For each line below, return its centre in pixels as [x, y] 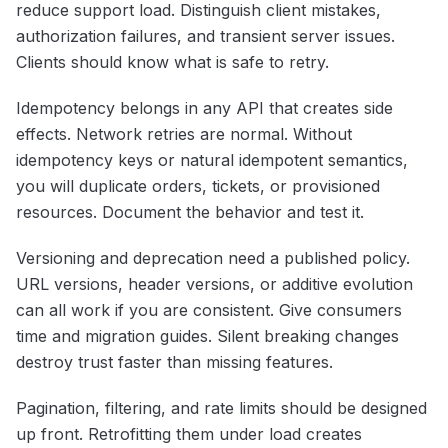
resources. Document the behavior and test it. [190, 212]
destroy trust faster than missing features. [174, 362]
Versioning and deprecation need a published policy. [213, 258]
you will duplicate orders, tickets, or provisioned [198, 186]
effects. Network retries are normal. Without [184, 134]
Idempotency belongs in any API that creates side [204, 108]
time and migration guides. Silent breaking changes [207, 336]
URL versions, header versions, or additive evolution [214, 284]
